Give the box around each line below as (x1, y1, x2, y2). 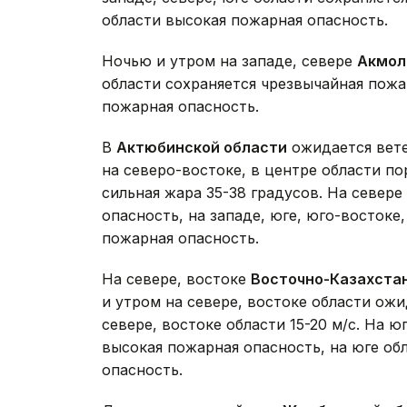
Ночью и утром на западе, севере (102, 51, 357, 70)
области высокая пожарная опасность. (102, 10, 388, 29)
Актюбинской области (116, 137, 287, 156)
